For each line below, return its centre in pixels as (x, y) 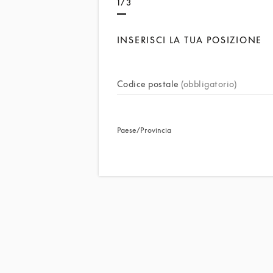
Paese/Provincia (144, 130)
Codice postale (148, 84)
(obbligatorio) (209, 84)
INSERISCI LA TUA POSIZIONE (189, 40)
